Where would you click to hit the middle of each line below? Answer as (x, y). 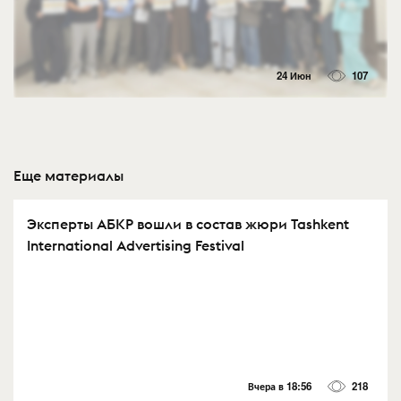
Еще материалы (68, 175)
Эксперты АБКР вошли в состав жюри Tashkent (188, 223)
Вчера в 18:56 (279, 387)
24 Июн (294, 75)
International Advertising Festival (136, 245)
